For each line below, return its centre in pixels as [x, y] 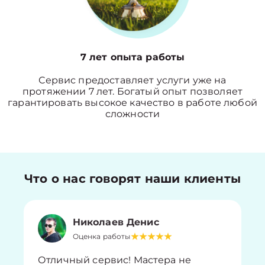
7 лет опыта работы [132, 57]
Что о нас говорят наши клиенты [132, 179]
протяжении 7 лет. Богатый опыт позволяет [132, 91]
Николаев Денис [116, 222]
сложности [132, 114]
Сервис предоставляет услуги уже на [132, 80]
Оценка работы [101, 236]
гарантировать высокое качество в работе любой [132, 103]
